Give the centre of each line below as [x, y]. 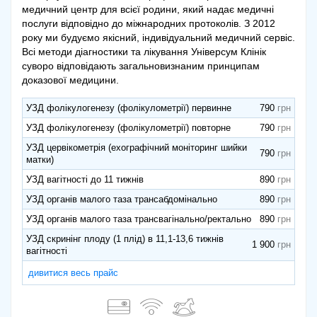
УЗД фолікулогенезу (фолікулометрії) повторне [128, 128]
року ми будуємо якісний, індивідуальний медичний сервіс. [158, 38]
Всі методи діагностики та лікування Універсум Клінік [144, 52]
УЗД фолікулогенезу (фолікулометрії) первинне [129, 108]
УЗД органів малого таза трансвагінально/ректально [139, 219]
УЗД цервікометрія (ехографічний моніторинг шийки [137, 148]
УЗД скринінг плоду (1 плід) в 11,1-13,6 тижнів [125, 239]
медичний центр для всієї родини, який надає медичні [148, 10]
